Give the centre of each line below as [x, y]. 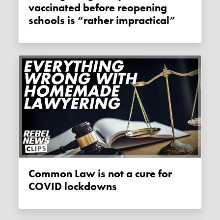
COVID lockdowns [73, 187]
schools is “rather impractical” [102, 21]
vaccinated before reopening [98, 8]
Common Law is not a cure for [32, 174]
